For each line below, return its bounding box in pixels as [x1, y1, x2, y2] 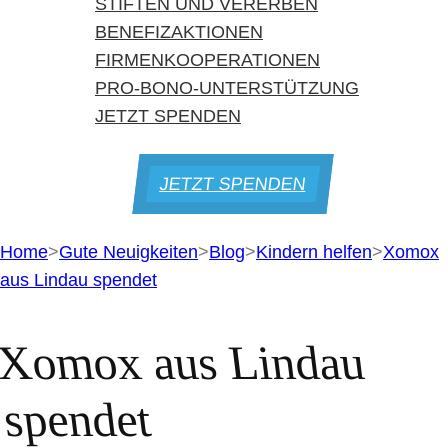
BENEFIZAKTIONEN [95, 22, 263, 42]
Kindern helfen [256, 242, 372, 262]
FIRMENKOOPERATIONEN [95, 50, 320, 70]
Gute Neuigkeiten [59, 242, 198, 262]
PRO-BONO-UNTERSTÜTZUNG [95, 78, 359, 98]
